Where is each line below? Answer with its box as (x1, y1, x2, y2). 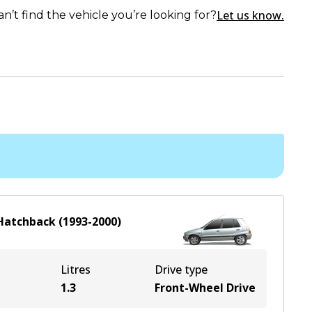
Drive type (155, 262, 208, 277)
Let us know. (217, 8, 284, 23)
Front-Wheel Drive (155, 280, 256, 295)
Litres (60, 262, 91, 277)
